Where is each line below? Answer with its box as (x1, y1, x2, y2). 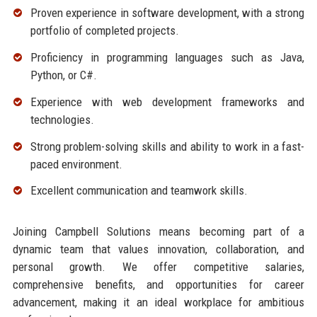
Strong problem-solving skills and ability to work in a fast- (30, 139, 305, 154)
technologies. (30, 112, 94, 127)
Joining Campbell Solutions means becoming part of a (12, 224, 305, 239)
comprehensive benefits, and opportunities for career (12, 277, 305, 292)
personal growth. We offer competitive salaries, (12, 260, 305, 275)
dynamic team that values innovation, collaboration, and (12, 242, 305, 257)
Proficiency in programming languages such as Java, (30, 50, 305, 65)
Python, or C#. (30, 68, 97, 83)
